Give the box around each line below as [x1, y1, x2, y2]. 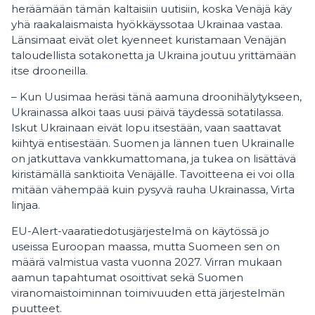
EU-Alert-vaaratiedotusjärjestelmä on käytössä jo [11, 224, 269, 238]
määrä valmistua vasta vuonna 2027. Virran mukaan [11, 255, 282, 269]
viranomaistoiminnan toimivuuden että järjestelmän [11, 286, 285, 300]
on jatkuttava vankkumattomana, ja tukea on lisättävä [11, 152, 296, 165]
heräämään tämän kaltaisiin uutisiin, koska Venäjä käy [11, 2, 292, 15]
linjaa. [11, 198, 40, 212]
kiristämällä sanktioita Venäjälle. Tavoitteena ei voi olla [11, 167, 295, 181]
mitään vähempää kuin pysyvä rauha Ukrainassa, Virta [11, 183, 295, 196]
